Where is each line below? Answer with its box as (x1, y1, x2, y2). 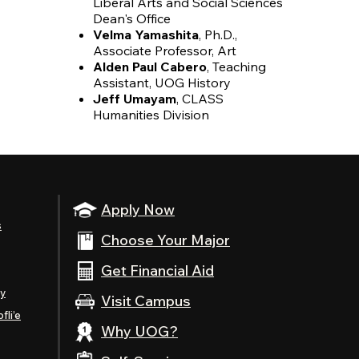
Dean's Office (92, 10, 171, 26)
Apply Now (101, 200, 175, 219)
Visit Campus (101, 292, 191, 310)
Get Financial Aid (101, 261, 214, 280)
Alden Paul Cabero (92, 58, 207, 75)
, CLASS (175, 91, 224, 107)
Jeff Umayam (92, 91, 176, 107)
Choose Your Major (101, 231, 230, 249)
